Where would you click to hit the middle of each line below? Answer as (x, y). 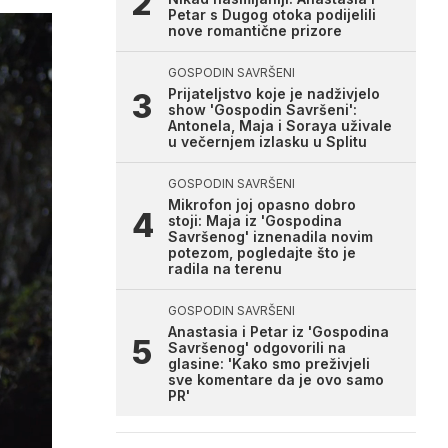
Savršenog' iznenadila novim (270, 236)
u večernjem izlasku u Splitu (267, 141)
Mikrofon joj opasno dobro (262, 204)
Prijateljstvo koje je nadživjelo (274, 93)
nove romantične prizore (255, 30)
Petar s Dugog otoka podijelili (272, 14)
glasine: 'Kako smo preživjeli (269, 363)
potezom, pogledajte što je (262, 252)
